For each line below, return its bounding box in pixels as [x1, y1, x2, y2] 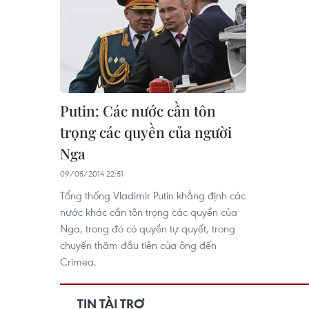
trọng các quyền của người [60, 122, 232, 141]
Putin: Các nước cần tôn [60, 101, 216, 120]
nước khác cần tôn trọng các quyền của [60, 205, 237, 219]
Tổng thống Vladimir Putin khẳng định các [60, 188, 246, 202]
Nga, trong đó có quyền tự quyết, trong [60, 221, 235, 235]
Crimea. [60, 255, 97, 268]
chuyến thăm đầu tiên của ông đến [60, 238, 217, 252]
